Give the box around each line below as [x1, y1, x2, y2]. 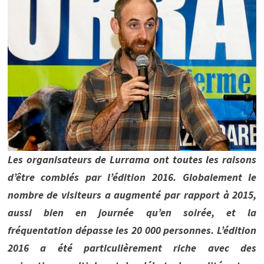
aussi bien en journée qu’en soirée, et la [7, 206, 257, 220]
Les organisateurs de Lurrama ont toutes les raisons [7, 153, 257, 167]
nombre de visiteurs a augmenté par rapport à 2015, [7, 188, 257, 202]
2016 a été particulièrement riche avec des [7, 241, 257, 255]
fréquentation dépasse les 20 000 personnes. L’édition [7, 223, 257, 237]
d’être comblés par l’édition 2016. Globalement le [7, 170, 257, 184]
